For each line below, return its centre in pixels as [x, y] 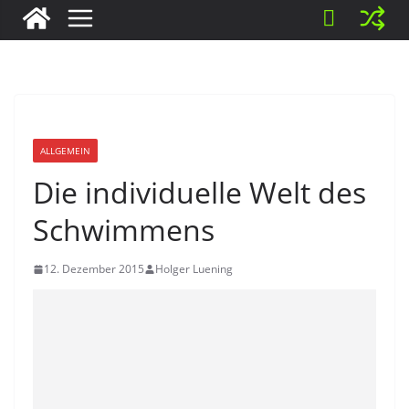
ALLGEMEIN [65, 151]
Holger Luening [194, 269]
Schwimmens [124, 230]
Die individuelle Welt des [199, 192]
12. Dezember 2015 [94, 269]
